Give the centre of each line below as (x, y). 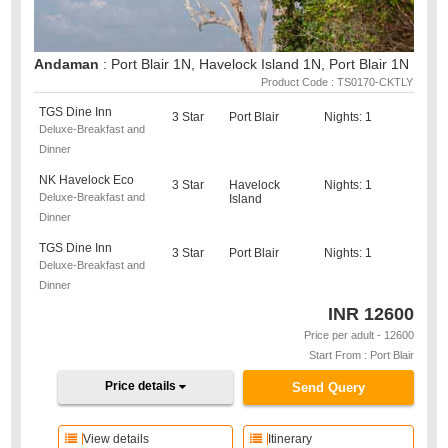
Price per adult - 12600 (358, 335)
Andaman (69, 64)
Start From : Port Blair (361, 355)
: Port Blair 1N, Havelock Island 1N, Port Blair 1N (256, 64)
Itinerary (289, 439)
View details (116, 439)
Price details (142, 386)
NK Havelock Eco (87, 180)
